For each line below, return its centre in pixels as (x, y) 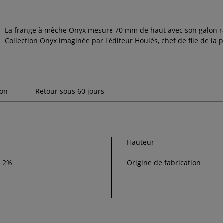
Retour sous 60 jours (70, 91)
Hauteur (141, 142)
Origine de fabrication (164, 163)
